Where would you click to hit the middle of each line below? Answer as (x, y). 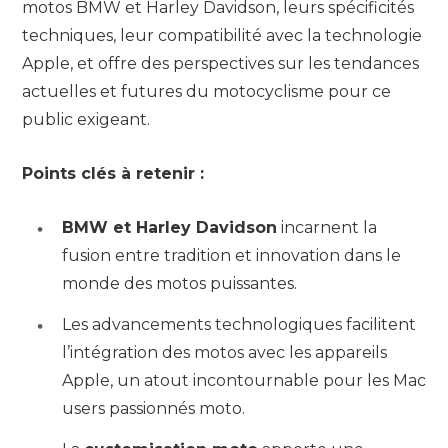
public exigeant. (86, 119)
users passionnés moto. (153, 409)
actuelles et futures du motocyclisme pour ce (206, 91)
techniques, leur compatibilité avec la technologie (222, 35)
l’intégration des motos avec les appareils (224, 353)
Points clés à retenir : (113, 173)
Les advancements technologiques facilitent (239, 325)
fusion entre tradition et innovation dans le (231, 256)
